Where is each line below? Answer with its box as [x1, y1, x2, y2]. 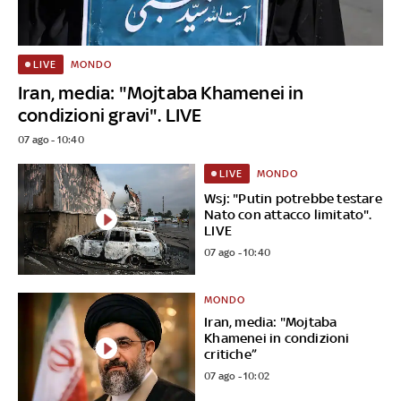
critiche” [204, 346, 258, 363]
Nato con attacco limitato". [204, 207, 372, 223]
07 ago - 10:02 [204, 370, 270, 383]
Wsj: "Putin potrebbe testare [204, 191, 382, 207]
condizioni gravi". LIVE [18, 104, 202, 127]
